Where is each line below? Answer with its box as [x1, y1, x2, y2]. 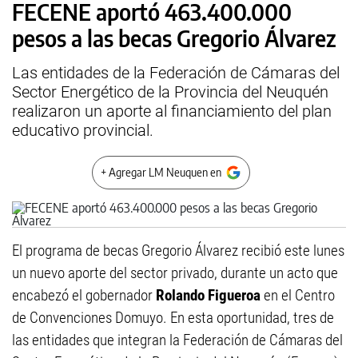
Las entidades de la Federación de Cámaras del [12, 63, 340, 82]
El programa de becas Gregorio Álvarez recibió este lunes [12, 241, 344, 260]
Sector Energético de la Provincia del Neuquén [12, 82, 328, 101]
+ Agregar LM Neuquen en [101, 165, 221, 179]
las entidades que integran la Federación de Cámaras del [12, 331, 343, 349]
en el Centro [261, 286, 335, 304]
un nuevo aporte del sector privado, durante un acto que [12, 264, 338, 282]
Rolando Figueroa [156, 286, 261, 304]
